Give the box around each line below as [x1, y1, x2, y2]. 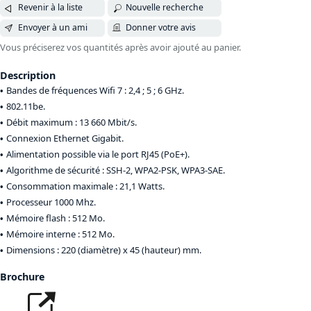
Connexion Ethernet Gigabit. [6, 131, 124, 144]
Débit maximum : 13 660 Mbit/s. [6, 115, 137, 128]
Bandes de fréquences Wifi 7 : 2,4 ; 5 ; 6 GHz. [6, 83, 184, 96]
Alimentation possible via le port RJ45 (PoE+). [6, 147, 190, 160]
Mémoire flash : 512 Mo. [6, 211, 105, 224]
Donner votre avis [126, 22, 196, 34]
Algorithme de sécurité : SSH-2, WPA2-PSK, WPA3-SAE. [6, 163, 225, 176]
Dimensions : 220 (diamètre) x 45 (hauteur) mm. [6, 243, 201, 256]
